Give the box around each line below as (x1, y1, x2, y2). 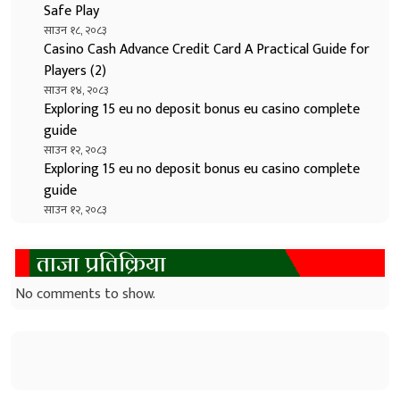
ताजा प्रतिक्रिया (37, 242, 166, 284)
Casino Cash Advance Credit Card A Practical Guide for (44, 37, 370, 62)
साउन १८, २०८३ (44, 20, 107, 40)
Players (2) (44, 58, 106, 83)
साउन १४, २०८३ (44, 79, 109, 100)
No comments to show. (15, 281, 155, 306)
